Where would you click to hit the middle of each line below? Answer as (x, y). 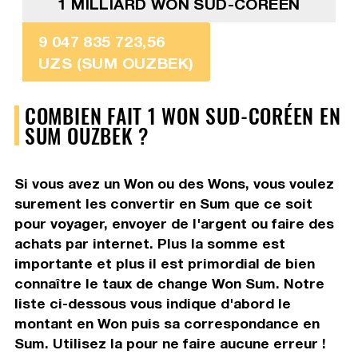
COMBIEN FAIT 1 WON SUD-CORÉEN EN (183, 115)
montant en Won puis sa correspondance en (167, 323)
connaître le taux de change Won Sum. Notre (169, 283)
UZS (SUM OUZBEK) (116, 62)
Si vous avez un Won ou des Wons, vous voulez (174, 183)
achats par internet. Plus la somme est (149, 243)
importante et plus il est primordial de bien (164, 263)
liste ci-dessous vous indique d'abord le (152, 303)
